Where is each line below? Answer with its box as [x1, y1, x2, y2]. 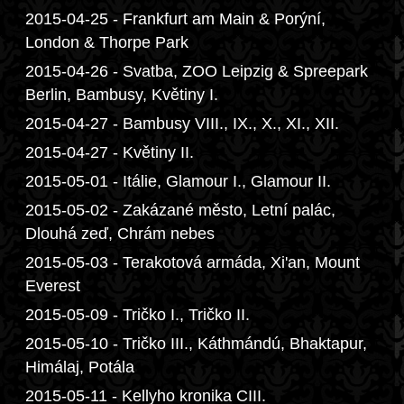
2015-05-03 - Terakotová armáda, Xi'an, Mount [25, 253, 360, 271]
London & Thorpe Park [25, 33, 188, 51]
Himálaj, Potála [25, 358, 134, 376]
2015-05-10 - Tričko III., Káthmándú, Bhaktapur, [25, 335, 367, 353]
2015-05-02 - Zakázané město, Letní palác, [25, 201, 335, 219]
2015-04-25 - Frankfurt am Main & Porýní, [25, 10, 326, 28]
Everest [25, 277, 80, 295]
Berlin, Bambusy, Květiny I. [25, 86, 218, 104]
